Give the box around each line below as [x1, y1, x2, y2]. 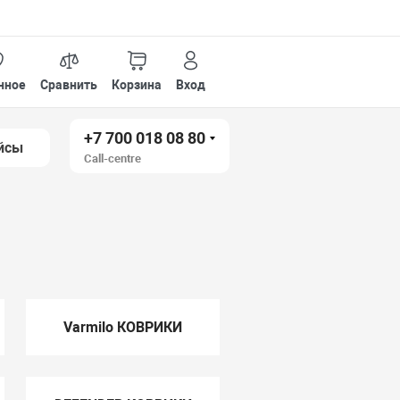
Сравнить [40, 77, 98, 92]
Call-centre [84, 152, 142, 165]
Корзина [112, 77, 162, 92]
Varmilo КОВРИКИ [63, 319, 183, 336]
